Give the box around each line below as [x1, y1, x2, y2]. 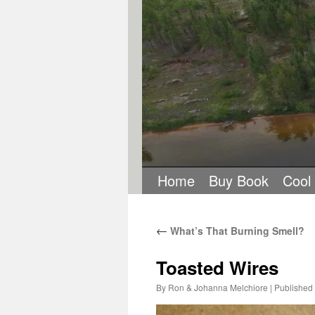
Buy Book [209, 170, 269, 191]
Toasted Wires [156, 255, 278, 281]
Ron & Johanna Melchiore [168, 281, 268, 293]
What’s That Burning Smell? [167, 224, 304, 238]
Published [274, 281, 313, 293]
